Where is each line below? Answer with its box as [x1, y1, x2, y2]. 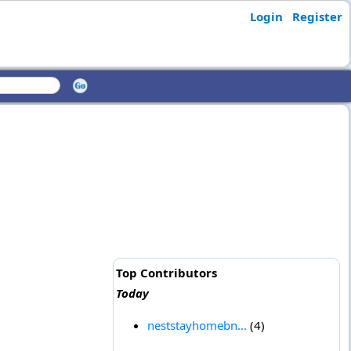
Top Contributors [115, 265, 217, 281]
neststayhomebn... [147, 317, 247, 334]
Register [291, 9, 342, 24]
